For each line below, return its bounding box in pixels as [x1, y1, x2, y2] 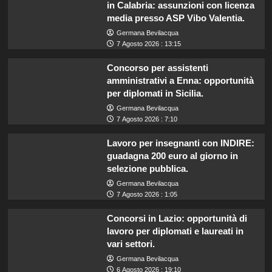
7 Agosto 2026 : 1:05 [116, 191, 177, 199]
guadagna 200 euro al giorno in [106, 151, 238, 161]
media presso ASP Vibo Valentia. [106, 13, 245, 24]
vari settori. [106, 239, 155, 250]
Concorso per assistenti [106, 63, 208, 73]
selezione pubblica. [106, 163, 188, 174]
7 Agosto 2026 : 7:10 [116, 115, 177, 123]
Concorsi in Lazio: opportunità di [106, 213, 247, 224]
